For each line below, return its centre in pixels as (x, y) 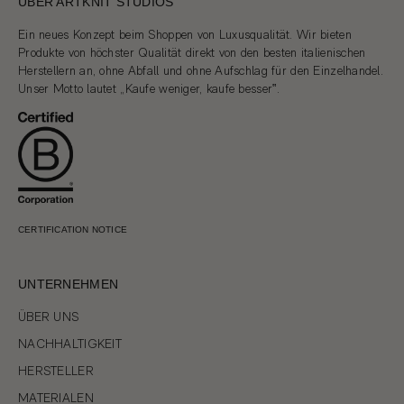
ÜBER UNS (49, 317)
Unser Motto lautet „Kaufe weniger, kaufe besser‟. (149, 88)
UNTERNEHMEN (69, 285)
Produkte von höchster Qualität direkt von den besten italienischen (192, 52)
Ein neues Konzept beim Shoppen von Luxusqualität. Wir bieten (185, 34)
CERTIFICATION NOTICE (73, 230)
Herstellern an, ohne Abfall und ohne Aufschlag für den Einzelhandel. (201, 70)
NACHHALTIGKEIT (70, 344)
